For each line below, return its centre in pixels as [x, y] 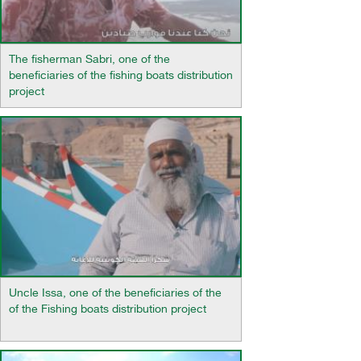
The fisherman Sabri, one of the [89, 60]
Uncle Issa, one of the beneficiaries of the [115, 294]
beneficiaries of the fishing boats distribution [121, 77]
